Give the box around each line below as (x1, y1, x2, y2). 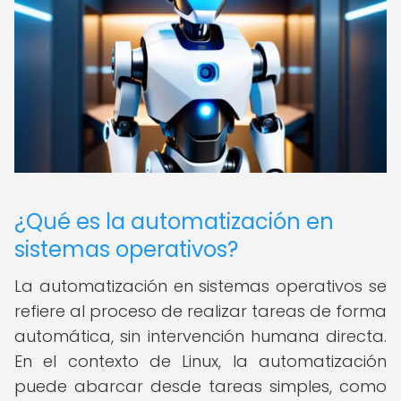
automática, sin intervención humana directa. (14, 325, 387, 347)
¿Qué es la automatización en (14, 207, 334, 236)
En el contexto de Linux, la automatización (14, 350, 387, 372)
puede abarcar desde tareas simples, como (14, 375, 387, 397)
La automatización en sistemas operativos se (14, 275, 387, 297)
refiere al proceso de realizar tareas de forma (14, 300, 387, 322)
